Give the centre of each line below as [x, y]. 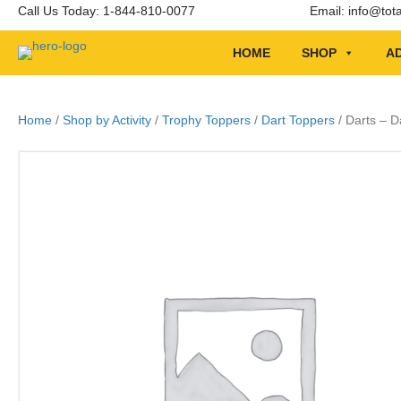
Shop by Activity [107, 120]
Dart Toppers [298, 120]
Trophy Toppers [206, 120]
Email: [329, 11]
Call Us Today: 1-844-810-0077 [107, 11]
